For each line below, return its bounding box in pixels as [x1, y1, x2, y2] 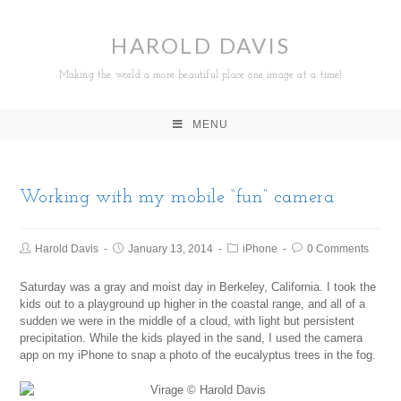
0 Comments [307, 243, 370, 255]
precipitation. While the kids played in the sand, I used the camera [20, 331, 363, 345]
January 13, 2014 [128, 243, 214, 255]
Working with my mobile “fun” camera [20, 189, 335, 207]
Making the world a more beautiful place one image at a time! [58, 70, 343, 81]
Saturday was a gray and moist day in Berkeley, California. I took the [20, 280, 377, 294]
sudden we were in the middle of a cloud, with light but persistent [20, 314, 355, 328]
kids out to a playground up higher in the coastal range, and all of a [20, 297, 366, 311]
